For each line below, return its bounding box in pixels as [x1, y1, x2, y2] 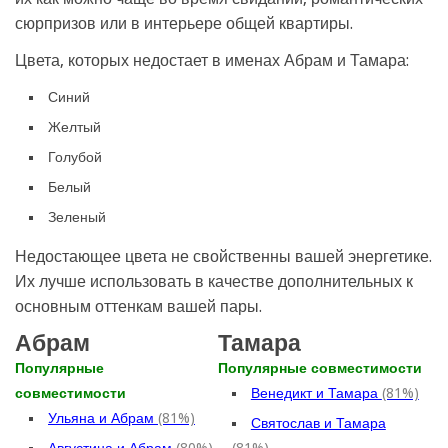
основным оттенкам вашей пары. [15, 296, 262, 316]
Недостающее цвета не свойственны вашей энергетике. [15, 246, 432, 266]
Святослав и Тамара [250, 414, 386, 431]
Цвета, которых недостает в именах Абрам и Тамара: [15, 50, 409, 70]
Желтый [48, 118, 101, 135]
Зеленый [48, 208, 106, 225]
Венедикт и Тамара [250, 384, 382, 401]
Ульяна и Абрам [48, 409, 158, 426]
